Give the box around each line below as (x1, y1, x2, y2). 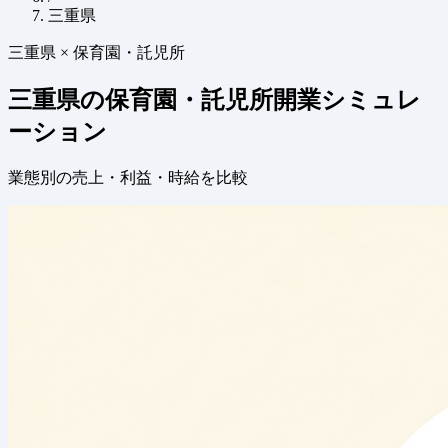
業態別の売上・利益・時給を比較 (8, 168, 248, 186)
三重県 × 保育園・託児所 (8, 44, 185, 61)
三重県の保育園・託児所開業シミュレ (8, 86, 421, 113)
